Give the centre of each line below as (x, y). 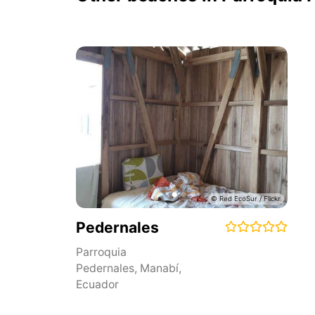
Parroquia (101, 252)
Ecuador (97, 284)
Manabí (159, 268)
